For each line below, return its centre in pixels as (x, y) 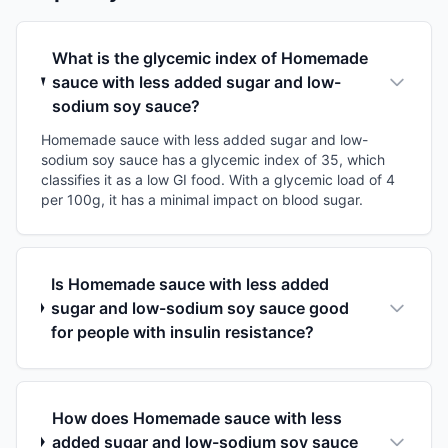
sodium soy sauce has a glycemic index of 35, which (213, 159)
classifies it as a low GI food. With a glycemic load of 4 (218, 179)
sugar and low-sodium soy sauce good (200, 307)
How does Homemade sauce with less (196, 417)
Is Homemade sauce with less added (190, 283)
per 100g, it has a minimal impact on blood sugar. (202, 199)
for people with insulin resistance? (183, 331)
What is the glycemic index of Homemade (209, 57)
